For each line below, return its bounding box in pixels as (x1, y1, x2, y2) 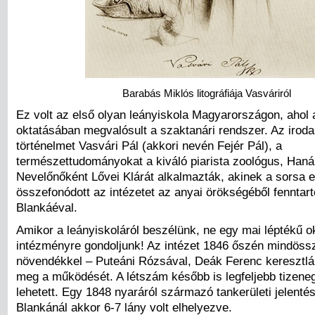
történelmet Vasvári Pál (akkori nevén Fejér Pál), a (16, 138, 282, 153)
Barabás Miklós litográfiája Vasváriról (122, 88, 291, 100)
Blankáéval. (16, 200, 77, 214)
